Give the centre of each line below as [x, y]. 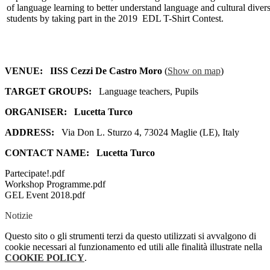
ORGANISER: [38, 112]
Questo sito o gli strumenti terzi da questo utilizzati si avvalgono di [130, 236]
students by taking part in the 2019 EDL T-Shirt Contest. [119, 19]
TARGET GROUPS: [51, 92]
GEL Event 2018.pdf [45, 195]
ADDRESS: [32, 133]
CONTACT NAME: [47, 153]
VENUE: [24, 71]
